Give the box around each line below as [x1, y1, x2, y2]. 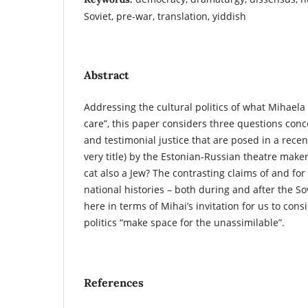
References [84, 275, 144, 289]
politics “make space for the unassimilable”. [84, 215, 285, 229]
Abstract [84, 67, 129, 82]
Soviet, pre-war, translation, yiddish [84, 9, 246, 23]
